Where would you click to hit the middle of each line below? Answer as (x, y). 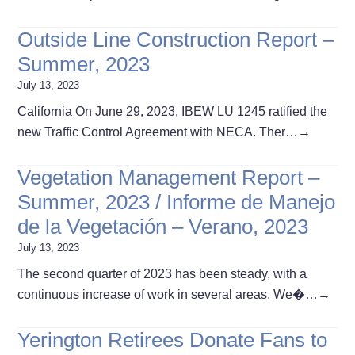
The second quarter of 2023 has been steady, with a (162, 273)
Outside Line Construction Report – (176, 39)
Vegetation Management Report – (169, 177)
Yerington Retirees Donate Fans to (173, 340)
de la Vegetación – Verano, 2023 (163, 226)
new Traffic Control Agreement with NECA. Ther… (158, 132)
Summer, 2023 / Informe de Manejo (177, 202)
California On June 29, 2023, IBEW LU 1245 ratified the (173, 111)
